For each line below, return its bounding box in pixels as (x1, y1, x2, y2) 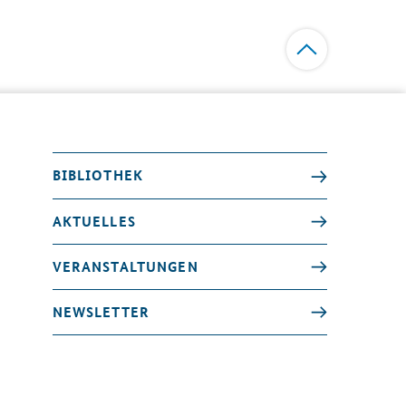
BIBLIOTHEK (52, 165, 144, 186)
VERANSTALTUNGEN (52, 256, 198, 276)
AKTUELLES (52, 210, 136, 231)
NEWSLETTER (52, 301, 150, 322)
